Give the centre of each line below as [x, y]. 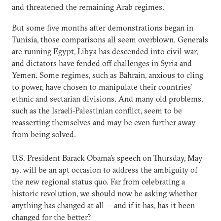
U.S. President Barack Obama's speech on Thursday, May [107, 158]
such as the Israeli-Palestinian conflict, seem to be [97, 110]
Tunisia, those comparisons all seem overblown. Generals [110, 39]
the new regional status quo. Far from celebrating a [98, 181]
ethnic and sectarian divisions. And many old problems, [107, 98]
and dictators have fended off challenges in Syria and [102, 63]
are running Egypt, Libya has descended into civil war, [105, 51]
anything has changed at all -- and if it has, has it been [103, 205]
